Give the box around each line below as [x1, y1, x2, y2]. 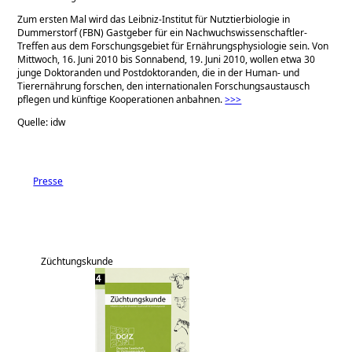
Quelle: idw [17, 115, 66, 129]
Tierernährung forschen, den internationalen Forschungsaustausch [17, 79, 310, 93]
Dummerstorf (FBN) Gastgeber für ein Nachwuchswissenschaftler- [17, 25, 308, 39]
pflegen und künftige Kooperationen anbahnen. [17, 92, 225, 106]
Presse [33, 174, 64, 188]
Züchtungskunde [41, 254, 114, 268]
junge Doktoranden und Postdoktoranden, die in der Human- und [17, 65, 300, 79]
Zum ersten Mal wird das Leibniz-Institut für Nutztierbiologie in [17, 12, 291, 26]
